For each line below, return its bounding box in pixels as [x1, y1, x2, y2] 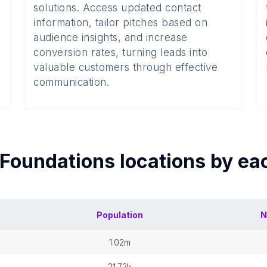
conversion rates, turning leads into [33, 46, 207, 58]
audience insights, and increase [33, 32, 188, 44]
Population [96, 210, 143, 220]
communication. [33, 76, 109, 88]
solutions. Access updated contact [33, 2, 201, 14]
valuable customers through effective [33, 61, 218, 73]
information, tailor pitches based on [33, 17, 207, 29]
